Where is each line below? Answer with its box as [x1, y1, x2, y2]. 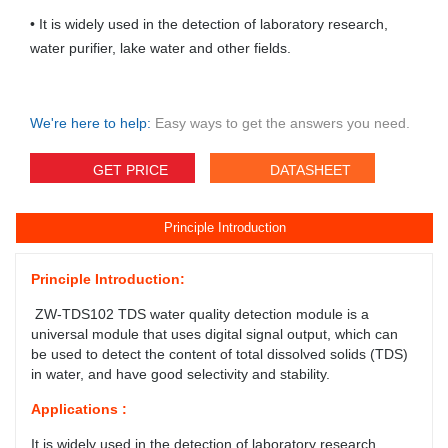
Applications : [31, 401, 127, 418]
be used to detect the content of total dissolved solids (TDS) [31, 346, 408, 363]
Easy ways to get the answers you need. [155, 115, 410, 132]
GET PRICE [92, 162, 168, 179]
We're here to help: [30, 115, 151, 132]
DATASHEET [269, 162, 351, 179]
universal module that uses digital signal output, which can [31, 326, 398, 343]
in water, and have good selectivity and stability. [31, 366, 330, 383]
